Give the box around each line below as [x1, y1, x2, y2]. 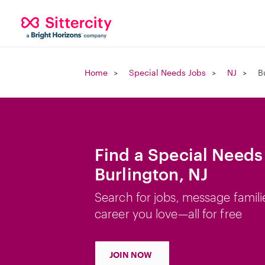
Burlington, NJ [95, 164, 208, 183]
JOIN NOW [109, 250, 152, 260]
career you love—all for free [95, 206, 242, 221]
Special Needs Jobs [129, 67, 206, 77]
